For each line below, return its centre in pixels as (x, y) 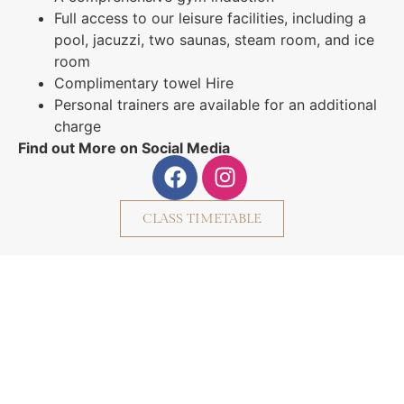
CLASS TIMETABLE (202, 218)
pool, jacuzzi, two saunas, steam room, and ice (214, 40)
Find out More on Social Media (124, 148)
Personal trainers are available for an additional (216, 105)
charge (78, 127)
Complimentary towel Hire (144, 83)
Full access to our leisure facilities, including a (210, 18)
